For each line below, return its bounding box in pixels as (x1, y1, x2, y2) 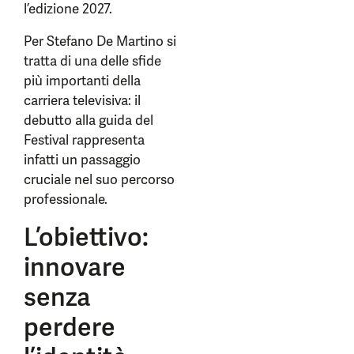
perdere (24, 311, 115, 344)
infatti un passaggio (24, 151, 141, 168)
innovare (24, 250, 126, 284)
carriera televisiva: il (24, 92, 141, 109)
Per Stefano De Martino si (24, 32, 176, 50)
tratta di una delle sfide (24, 52, 161, 70)
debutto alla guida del (24, 111, 153, 129)
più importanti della (24, 72, 141, 89)
